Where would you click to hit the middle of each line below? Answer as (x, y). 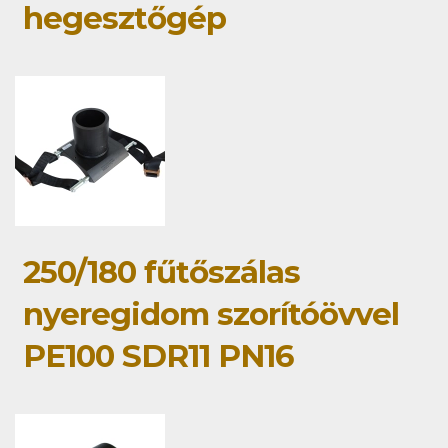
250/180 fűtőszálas (161, 271)
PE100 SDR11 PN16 (158, 355)
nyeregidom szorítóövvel (211, 313)
